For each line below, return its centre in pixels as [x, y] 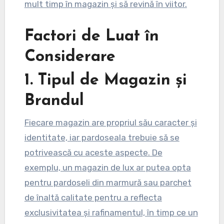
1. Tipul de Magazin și [105, 81]
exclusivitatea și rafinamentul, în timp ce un [111, 212]
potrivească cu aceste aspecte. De [93, 152]
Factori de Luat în [91, 37]
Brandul [54, 101]
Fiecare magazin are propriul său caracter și [110, 122]
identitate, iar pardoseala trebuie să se [102, 137]
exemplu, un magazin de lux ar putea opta [107, 167]
